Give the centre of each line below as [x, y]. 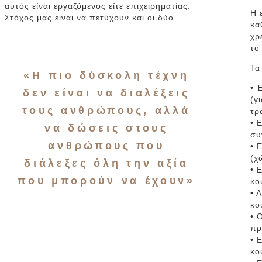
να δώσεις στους [106, 128]
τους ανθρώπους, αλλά [106, 111]
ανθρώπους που [106, 146]
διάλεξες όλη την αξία [106, 163]
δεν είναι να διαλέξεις [106, 93]
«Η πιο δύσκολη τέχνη [106, 76]
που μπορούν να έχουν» [106, 181]
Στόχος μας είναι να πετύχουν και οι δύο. [90, 17]
